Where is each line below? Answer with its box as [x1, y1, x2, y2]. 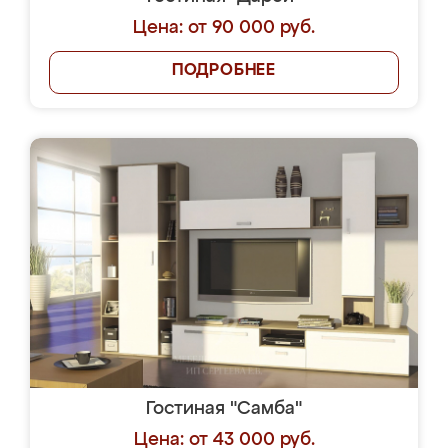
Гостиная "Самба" [146, 400, 302, 418]
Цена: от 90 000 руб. [133, 19, 315, 37]
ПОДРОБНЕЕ [171, 63, 277, 79]
